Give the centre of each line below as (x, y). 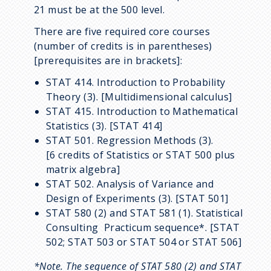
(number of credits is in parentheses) (123, 46)
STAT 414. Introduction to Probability (136, 82)
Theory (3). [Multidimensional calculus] (139, 96)
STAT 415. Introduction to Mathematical (142, 111)
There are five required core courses (122, 31)
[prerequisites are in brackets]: (108, 60)
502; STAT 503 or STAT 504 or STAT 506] (144, 242)
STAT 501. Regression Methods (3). (130, 140)
